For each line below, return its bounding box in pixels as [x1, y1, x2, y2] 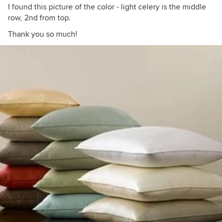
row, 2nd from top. [8, 13, 71, 23]
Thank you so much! [8, 29, 77, 39]
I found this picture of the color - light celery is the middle [8, 2, 206, 12]
